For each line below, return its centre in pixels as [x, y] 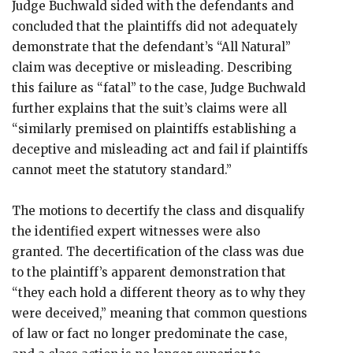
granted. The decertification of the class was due [158, 252]
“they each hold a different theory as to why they [159, 293]
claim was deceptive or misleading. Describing [152, 67]
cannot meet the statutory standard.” [122, 170]
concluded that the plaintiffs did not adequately [155, 26]
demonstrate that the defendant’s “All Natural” [151, 47]
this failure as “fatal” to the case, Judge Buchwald [159, 88]
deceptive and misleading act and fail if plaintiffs [160, 149]
